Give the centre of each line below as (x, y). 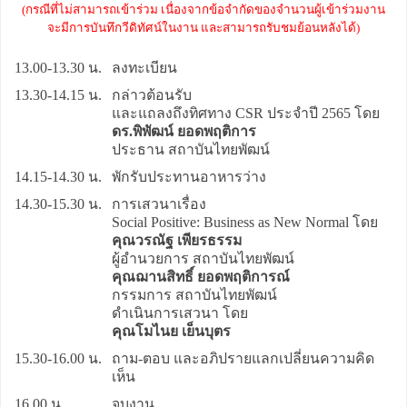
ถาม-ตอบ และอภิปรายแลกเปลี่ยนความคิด (243, 358)
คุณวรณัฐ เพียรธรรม (177, 240)
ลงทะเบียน (144, 67)
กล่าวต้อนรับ (152, 94)
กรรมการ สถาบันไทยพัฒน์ (194, 294)
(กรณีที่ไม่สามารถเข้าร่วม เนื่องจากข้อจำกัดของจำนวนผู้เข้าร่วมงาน (203, 9)
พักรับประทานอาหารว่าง (189, 176)
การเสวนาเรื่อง (159, 203)
